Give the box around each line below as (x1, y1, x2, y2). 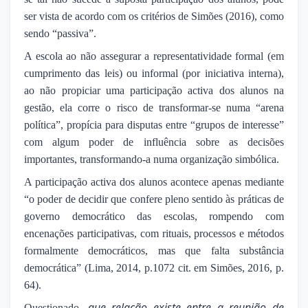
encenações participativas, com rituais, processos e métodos (24, 228, 284, 240)
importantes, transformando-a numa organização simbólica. (24, 153, 279, 166)
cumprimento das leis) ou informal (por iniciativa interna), (24, 67, 284, 80)
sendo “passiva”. (24, 27, 99, 40)
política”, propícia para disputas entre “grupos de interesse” (24, 119, 284, 131)
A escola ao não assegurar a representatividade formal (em (24, 50, 284, 63)
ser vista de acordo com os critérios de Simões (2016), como (24, 10, 284, 23)
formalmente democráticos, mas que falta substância (24, 245, 284, 257)
